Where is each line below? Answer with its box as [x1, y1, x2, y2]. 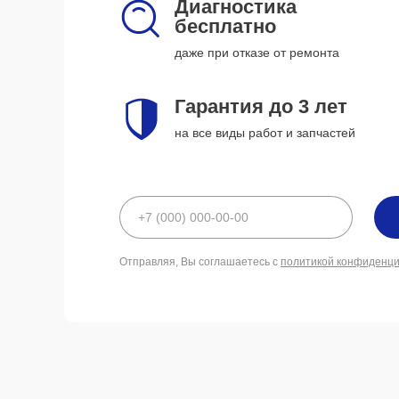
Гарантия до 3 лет [175, 95, 347, 118]
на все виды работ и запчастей [175, 126, 355, 140]
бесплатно [175, 15, 276, 37]
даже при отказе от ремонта [175, 45, 339, 60]
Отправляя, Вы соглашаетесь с [119, 256, 281, 268]
